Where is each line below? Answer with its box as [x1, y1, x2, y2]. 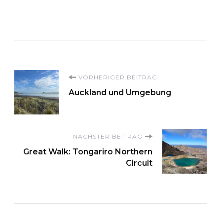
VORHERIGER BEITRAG [78, 73, 157, 81]
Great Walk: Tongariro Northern [23, 147, 152, 156]
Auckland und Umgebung [69, 87, 171, 97]
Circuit [126, 158, 152, 168]
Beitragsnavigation [14, 69, 206, 93]
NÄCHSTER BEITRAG [73, 132, 143, 140]
